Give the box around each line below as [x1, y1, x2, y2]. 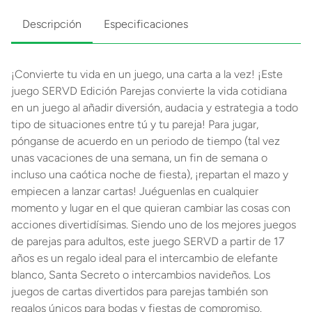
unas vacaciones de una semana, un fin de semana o [11, 151, 267, 164]
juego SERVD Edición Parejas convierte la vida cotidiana [11, 84, 287, 97]
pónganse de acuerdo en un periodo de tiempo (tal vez [11, 134, 280, 148]
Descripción [22, 17, 81, 31]
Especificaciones [104, 17, 188, 31]
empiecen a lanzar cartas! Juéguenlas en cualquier [11, 185, 258, 198]
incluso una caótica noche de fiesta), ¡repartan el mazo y [11, 168, 288, 181]
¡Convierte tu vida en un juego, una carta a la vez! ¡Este [11, 68, 283, 81]
